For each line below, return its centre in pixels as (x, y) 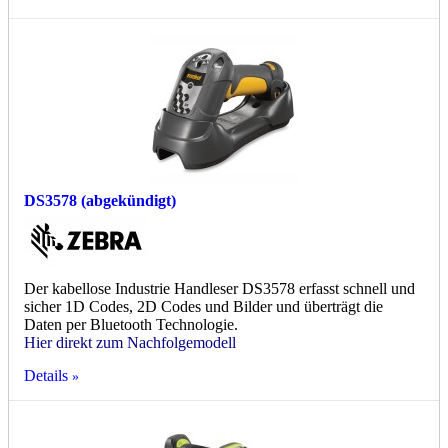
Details (46, 376)
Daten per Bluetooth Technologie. (131, 325)
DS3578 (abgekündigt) (100, 201)
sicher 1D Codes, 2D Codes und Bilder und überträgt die (203, 307)
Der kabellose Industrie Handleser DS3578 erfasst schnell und (219, 289)
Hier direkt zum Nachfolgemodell (130, 343)
